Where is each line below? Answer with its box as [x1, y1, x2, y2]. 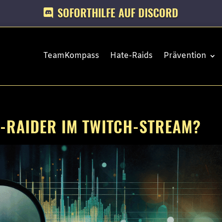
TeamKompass [43, 50, 99, 61]
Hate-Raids [110, 50, 153, 61]
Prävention [163, 50, 206, 61]
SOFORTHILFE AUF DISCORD [57, 5, 179, 21]
